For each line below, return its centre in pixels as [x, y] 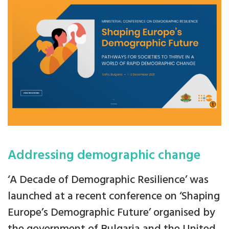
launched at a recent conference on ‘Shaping [114, 196]
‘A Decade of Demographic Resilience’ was [108, 180]
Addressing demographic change [104, 155]
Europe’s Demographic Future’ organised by [111, 213]
